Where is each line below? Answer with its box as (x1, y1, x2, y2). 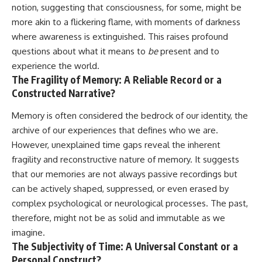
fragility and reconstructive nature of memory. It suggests (12, 153, 239, 165)
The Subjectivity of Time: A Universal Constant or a (12, 239, 238, 253)
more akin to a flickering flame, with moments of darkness (12, 16, 240, 28)
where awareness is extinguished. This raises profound (12, 31, 228, 43)
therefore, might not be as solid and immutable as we (12, 212, 225, 223)
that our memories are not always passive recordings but (12, 168, 237, 180)
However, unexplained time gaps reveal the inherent (12, 139, 220, 150)
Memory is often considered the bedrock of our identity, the (12, 109, 248, 121)
